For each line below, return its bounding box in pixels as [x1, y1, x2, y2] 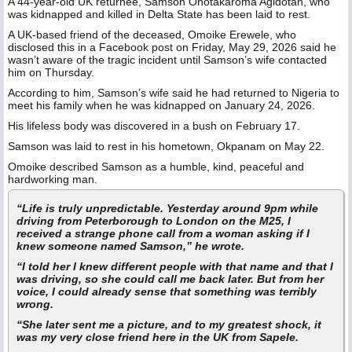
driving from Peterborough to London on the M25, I [16, 214, 291, 228]
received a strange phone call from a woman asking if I [16, 227, 310, 240]
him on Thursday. [8, 66, 97, 79]
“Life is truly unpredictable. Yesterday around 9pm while [16, 202, 318, 215]
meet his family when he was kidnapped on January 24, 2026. [8, 99, 315, 112]
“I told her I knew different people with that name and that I [16, 260, 333, 273]
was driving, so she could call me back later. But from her [16, 273, 324, 286]
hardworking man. [8, 173, 101, 186]
